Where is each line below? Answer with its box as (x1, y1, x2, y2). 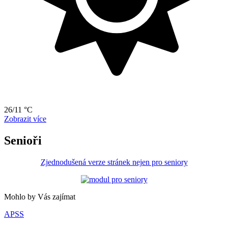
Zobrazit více (4, 115, 46, 124)
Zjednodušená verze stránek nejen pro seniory (40, 157, 188, 166)
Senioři (4, 133, 42, 147)
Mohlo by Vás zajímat (4, 192, 75, 201)
